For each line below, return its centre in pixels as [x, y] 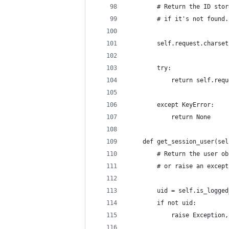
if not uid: [162, 203]
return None [169, 117]
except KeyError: [171, 105]
